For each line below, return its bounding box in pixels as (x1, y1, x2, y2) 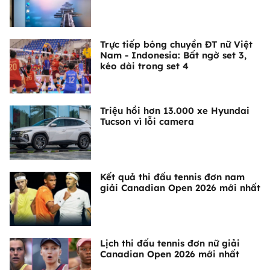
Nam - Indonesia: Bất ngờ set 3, (100, 49, 246, 61)
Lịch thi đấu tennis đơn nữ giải (100, 237, 240, 250)
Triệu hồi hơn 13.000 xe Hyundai (100, 105, 250, 117)
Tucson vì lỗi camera (100, 116, 194, 128)
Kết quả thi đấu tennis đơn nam (100, 171, 245, 183)
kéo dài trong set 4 (100, 60, 189, 72)
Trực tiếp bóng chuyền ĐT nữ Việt (100, 39, 253, 51)
